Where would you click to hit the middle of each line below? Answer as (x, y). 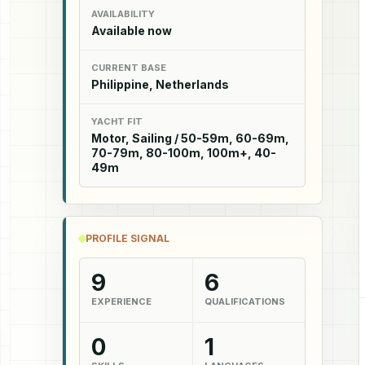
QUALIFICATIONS (244, 301)
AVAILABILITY (123, 13)
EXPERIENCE (121, 301)
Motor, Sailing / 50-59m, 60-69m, (190, 138)
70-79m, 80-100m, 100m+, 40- (184, 152)
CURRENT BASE (129, 67)
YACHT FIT (117, 121)
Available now (132, 30)
